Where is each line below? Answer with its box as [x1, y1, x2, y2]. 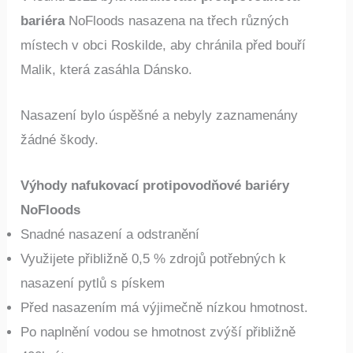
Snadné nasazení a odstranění [20, 226, 200, 242]
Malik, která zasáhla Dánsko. [20, 61, 193, 77]
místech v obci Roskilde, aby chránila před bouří [20, 37, 307, 53]
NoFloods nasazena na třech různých [65, 13, 289, 28]
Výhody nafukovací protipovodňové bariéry [20, 177, 290, 193]
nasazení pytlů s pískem [20, 275, 165, 291]
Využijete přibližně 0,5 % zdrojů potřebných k [20, 251, 287, 266]
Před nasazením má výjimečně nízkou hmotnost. [20, 299, 309, 315]
